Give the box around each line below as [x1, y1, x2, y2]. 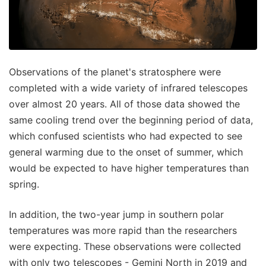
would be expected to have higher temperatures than [9, 161, 249, 174]
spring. [9, 178, 39, 190]
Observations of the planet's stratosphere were [9, 65, 221, 78]
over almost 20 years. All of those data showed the [9, 97, 240, 110]
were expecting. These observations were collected [9, 240, 241, 252]
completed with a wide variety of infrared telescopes [9, 81, 248, 94]
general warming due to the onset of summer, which [9, 145, 243, 158]
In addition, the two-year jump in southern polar [9, 208, 224, 220]
